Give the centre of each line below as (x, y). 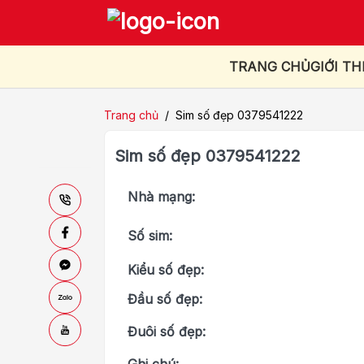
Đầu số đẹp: (165, 299)
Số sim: (150, 236)
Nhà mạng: (161, 197)
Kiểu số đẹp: (166, 270)
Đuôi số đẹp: (167, 332)
